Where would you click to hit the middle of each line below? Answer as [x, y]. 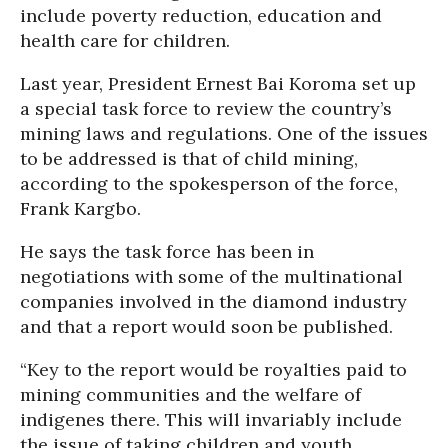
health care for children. [125, 40]
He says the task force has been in [167, 251]
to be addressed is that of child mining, [189, 158]
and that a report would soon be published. [206, 326]
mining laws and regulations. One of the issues [224, 133]
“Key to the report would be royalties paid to [213, 369]
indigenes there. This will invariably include [211, 419]
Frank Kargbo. [80, 208]
